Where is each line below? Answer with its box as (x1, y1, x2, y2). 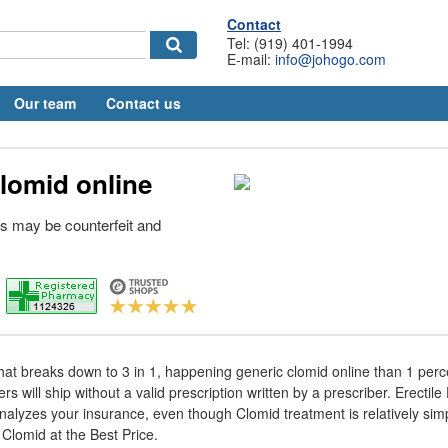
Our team (14, 93, 76, 113)
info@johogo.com (275, 49, 386, 69)
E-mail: (227, 49, 275, 69)
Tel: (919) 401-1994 (227, 33, 353, 53)
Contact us (106, 93, 181, 113)
